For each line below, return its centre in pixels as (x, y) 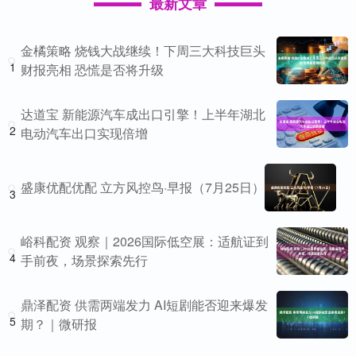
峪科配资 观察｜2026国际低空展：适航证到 (145, 241)
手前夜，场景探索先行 (84, 260)
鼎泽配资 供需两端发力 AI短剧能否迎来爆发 (144, 305)
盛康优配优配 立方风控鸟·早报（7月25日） (143, 187)
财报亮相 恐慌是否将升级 (92, 70)
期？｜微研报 (59, 324)
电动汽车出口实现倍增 (84, 133)
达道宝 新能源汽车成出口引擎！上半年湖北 (143, 114)
